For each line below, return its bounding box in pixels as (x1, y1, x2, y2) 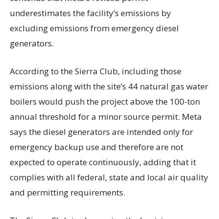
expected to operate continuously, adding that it (10, 156, 196, 168)
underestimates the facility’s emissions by (10, 7, 171, 19)
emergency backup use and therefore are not (10, 141, 183, 153)
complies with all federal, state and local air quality (10, 172, 208, 183)
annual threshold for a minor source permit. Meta (10, 111, 202, 123)
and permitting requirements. (10, 187, 125, 198)
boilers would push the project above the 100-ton (10, 96, 200, 108)
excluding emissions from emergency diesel (10, 22, 179, 34)
